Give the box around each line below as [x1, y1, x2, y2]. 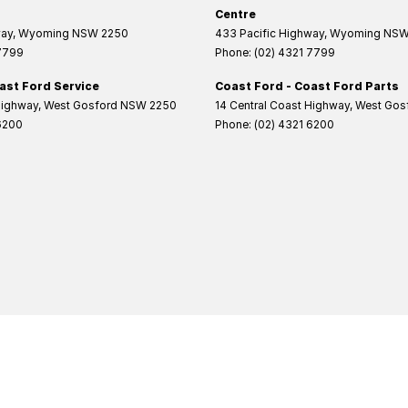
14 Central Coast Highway [215, 98, 350, 113]
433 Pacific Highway [215, 26, 324, 41]
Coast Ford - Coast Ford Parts [215, 79, 399, 94]
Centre [215, 7, 256, 22]
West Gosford [44, 98, 117, 113]
